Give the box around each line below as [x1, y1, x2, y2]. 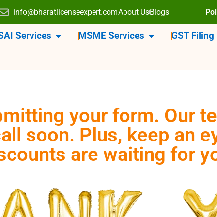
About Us [118, 7, 150, 16]
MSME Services [78, 30, 144, 42]
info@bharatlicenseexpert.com [14, 7, 118, 16]
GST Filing [171, 30, 215, 42]
